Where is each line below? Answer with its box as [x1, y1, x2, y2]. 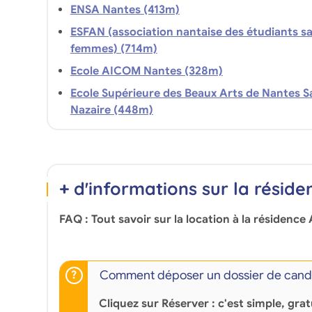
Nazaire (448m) [113, 102, 153, 117]
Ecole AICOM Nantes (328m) [184, 63, 223, 78]
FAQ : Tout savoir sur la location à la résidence [58, 212, 309, 226]
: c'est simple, [208, 296, 288, 311]
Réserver [161, 296, 209, 311]
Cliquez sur [98, 296, 162, 311]
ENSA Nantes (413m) [143, 2, 180, 17]
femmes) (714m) [120, 41, 157, 56]
